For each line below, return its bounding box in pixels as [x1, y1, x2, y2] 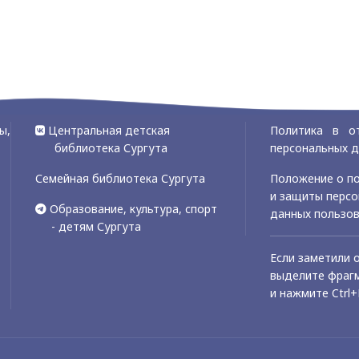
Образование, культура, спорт [49, 201, 217, 217]
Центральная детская [47, 123, 170, 139]
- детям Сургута [34, 219, 141, 235]
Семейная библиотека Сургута [34, 171, 205, 187]
